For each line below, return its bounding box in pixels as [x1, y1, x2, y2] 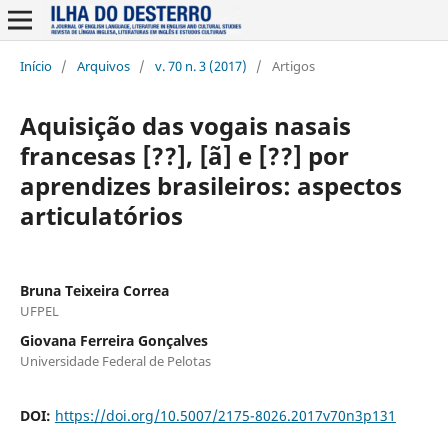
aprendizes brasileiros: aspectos [19, 168, 402, 202]
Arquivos [76, 56, 130, 75]
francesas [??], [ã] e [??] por [19, 138, 349, 172]
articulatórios [19, 198, 183, 232]
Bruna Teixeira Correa [19, 280, 169, 300]
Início [19, 56, 52, 75]
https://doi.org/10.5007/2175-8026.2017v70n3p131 [54, 405, 396, 425]
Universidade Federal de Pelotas [19, 351, 211, 370]
